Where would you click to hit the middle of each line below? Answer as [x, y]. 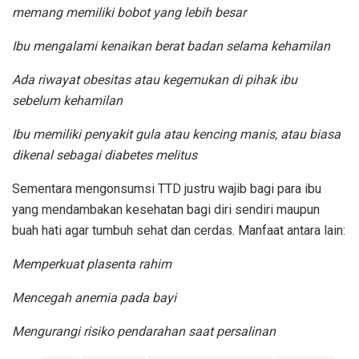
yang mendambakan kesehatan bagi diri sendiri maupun [166, 209]
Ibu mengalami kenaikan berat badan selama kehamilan [171, 46]
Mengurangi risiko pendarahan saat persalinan [145, 331]
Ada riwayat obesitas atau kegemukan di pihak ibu [155, 79]
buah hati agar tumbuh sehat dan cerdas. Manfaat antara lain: [179, 230]
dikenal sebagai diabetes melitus [105, 155]
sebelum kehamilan [67, 100]
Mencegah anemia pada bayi [94, 297]
